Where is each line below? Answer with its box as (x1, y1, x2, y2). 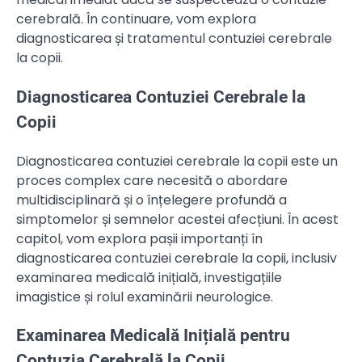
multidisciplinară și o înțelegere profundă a (16, 190, 287, 209)
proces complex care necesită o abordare (16, 170, 288, 190)
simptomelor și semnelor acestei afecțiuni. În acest (16, 209, 339, 229)
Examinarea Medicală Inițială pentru (16, 326, 290, 346)
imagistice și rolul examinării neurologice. (16, 287, 273, 306)
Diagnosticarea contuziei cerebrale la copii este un (16, 151, 338, 170)
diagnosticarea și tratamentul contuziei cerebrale (16, 29, 332, 48)
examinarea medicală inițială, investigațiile (16, 267, 282, 287)
